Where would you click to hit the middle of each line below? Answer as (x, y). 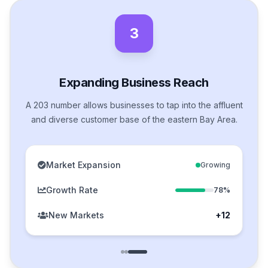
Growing (215, 165)
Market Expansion (83, 165)
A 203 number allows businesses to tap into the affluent (134, 105)
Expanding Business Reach (134, 83)
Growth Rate (72, 190)
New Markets (76, 215)
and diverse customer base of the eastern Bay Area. (134, 120)
